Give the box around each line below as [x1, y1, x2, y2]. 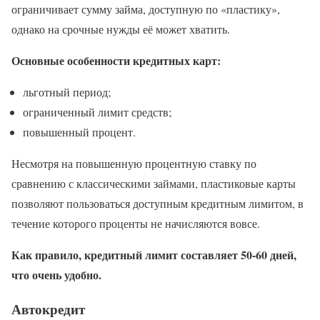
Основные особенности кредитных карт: [11, 51, 221, 69]
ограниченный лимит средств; [23, 104, 171, 119]
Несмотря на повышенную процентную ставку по [11, 155, 256, 171]
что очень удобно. [11, 266, 101, 283]
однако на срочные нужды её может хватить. [11, 21, 230, 36]
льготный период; [23, 84, 111, 99]
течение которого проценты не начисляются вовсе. [11, 215, 260, 231]
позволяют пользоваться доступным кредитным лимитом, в [11, 195, 304, 211]
